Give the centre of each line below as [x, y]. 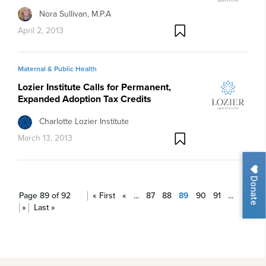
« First [104, 195]
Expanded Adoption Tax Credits [85, 99]
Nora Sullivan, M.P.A [75, 14]
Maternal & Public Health [57, 69]
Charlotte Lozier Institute [84, 121]
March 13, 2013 [45, 138]
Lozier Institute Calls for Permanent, [94, 87]
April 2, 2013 [41, 30]
